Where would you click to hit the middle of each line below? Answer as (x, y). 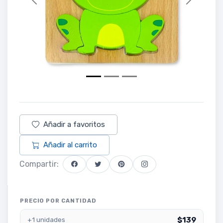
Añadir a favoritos (74, 124)
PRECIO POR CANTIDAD (58, 201)
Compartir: (39, 164)
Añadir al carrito (70, 145)
